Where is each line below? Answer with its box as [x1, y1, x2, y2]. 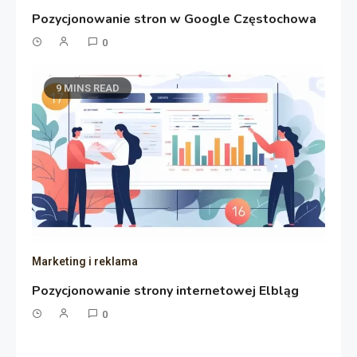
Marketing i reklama [32, 254, 139, 268]
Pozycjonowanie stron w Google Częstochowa [32, 10, 317, 28]
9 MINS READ [56, 81, 120, 94]
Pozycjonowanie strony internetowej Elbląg [32, 281, 300, 300]
